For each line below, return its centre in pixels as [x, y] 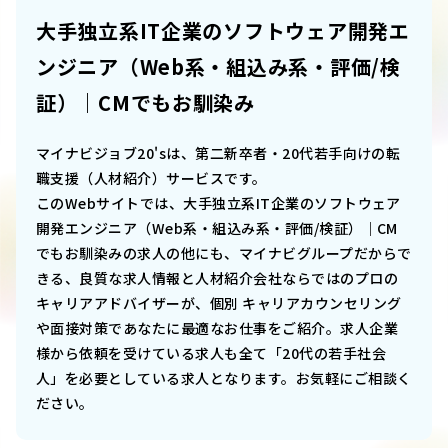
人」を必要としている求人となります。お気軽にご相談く [224, 378]
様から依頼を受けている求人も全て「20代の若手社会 [211, 353]
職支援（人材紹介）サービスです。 [151, 178]
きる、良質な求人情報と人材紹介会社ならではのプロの [217, 278]
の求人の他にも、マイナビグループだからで [267, 253]
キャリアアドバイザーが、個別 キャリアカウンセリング [219, 303]
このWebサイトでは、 [110, 203]
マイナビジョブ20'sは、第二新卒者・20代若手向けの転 [218, 153]
